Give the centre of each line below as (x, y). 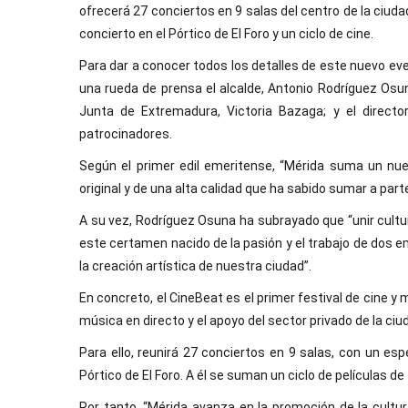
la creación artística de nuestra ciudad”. (195, 266)
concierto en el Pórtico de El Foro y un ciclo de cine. (226, 34)
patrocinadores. (126, 134)
